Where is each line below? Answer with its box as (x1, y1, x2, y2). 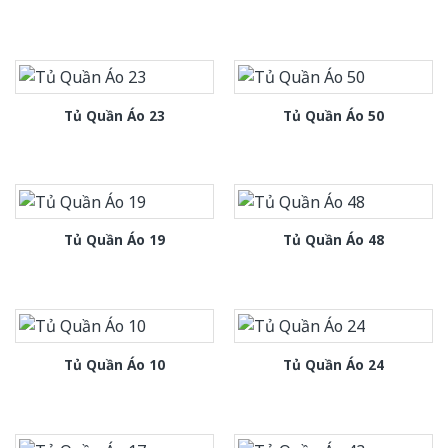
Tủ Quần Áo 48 (283, 230, 384, 250)
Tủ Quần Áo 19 (64, 230, 165, 250)
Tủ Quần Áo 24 (283, 355, 384, 375)
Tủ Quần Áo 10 (64, 355, 165, 375)
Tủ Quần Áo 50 (283, 105, 384, 125)
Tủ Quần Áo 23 (64, 105, 165, 125)
